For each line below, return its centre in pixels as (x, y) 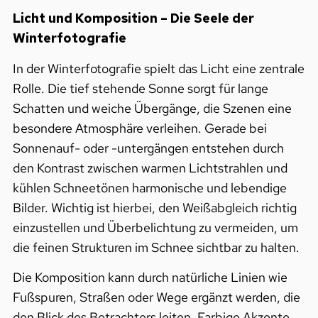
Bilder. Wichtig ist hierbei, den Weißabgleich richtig (154, 207)
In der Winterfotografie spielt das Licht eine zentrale (158, 68)
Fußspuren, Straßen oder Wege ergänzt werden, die (156, 297)
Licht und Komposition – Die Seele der (133, 18)
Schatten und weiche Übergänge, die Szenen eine (152, 108)
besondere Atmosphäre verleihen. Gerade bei (139, 128)
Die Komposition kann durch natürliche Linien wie (150, 278)
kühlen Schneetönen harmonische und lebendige (149, 187)
